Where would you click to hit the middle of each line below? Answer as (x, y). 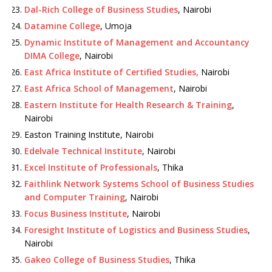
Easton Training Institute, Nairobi (89, 134)
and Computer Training (75, 197)
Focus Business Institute (76, 213)
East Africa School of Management (99, 88)
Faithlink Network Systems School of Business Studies (139, 184)
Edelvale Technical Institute (83, 151)
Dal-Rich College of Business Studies (101, 9)
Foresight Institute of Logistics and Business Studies (136, 230)
